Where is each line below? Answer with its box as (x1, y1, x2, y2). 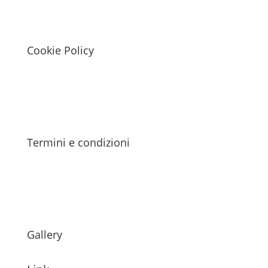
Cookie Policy (26, 43, 94, 58)
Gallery (26, 227, 62, 242)
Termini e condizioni (26, 135, 130, 150)
